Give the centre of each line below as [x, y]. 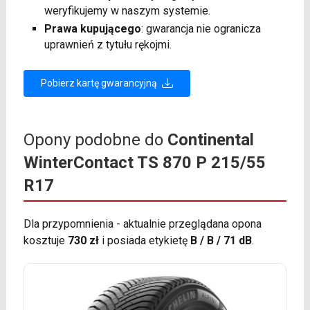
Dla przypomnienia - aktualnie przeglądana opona [142, 224]
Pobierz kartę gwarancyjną [100, 83]
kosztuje [45, 240]
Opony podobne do [95, 139]
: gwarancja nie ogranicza [201, 28]
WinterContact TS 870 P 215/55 [144, 162]
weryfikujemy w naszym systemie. [127, 10]
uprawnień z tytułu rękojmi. [108, 44]
